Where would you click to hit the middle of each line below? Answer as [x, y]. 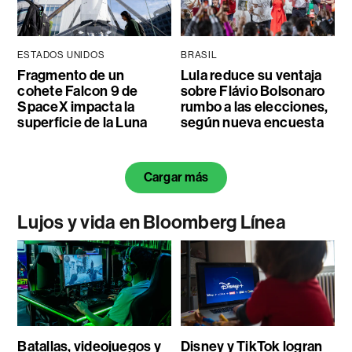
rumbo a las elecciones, [254, 106]
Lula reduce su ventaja [251, 75]
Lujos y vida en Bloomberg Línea [152, 222]
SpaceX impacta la [76, 106]
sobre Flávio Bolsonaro [253, 91]
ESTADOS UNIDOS [61, 55]
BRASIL [199, 55]
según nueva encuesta [252, 122]
